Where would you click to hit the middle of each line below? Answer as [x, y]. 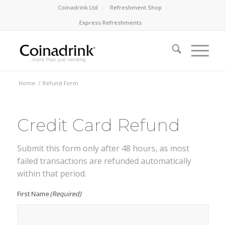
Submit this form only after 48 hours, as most [103, 148]
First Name [33, 194]
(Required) [66, 194]
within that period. [51, 173]
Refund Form [60, 83]
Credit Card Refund [98, 125]
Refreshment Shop [136, 7]
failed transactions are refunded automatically [104, 161]
